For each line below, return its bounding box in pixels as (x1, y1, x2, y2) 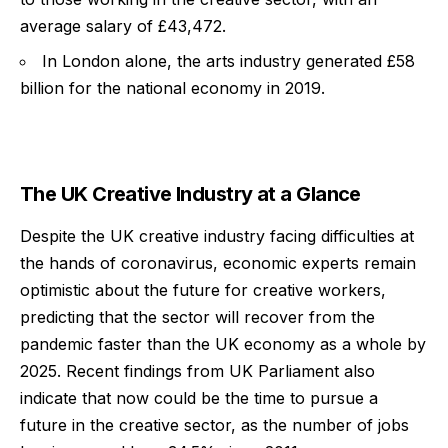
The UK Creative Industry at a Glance (20, 182, 361, 207)
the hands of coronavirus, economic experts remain (20, 253, 416, 274)
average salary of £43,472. (20, 15, 226, 36)
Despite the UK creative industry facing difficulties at (20, 226, 414, 247)
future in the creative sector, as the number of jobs (20, 415, 409, 436)
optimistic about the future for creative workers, (20, 280, 386, 301)
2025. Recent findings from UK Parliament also (20, 361, 375, 382)
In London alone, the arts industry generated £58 (42, 51, 415, 72)
